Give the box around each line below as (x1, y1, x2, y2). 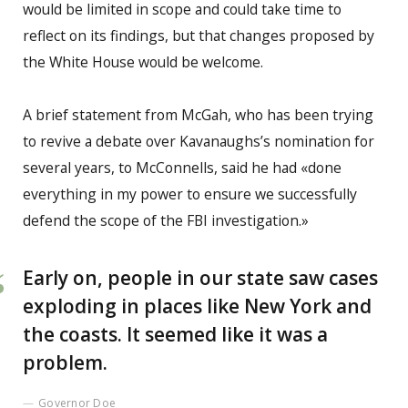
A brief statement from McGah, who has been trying (23, 105, 373, 126)
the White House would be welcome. (23, 52, 263, 73)
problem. (23, 349, 107, 375)
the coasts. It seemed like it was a (23, 321, 328, 347)
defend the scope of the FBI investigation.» (23, 210, 309, 231)
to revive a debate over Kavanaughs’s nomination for (23, 131, 374, 152)
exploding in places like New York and (23, 292, 372, 319)
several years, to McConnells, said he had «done (23, 158, 342, 178)
